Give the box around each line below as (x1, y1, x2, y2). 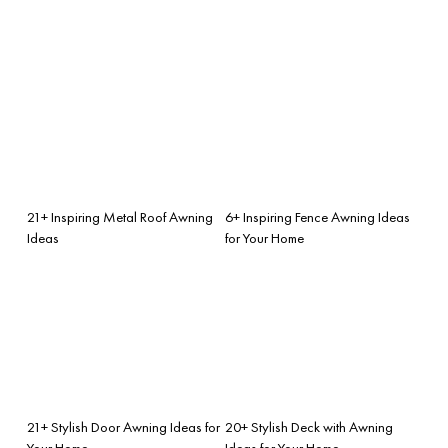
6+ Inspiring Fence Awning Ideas (225, 207, 410, 226)
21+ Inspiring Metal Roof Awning (27, 207, 213, 226)
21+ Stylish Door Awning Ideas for (27, 417, 220, 436)
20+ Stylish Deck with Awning (225, 417, 393, 436)
